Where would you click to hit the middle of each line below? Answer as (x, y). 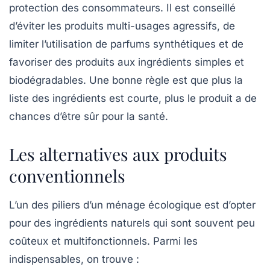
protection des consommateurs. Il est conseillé (122, 8)
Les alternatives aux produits (118, 154)
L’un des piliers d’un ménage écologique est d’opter (132, 205)
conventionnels (67, 176)
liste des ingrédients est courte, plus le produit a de (133, 99)
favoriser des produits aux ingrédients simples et (127, 62)
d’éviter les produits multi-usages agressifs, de (122, 26)
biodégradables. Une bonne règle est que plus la (126, 80)
